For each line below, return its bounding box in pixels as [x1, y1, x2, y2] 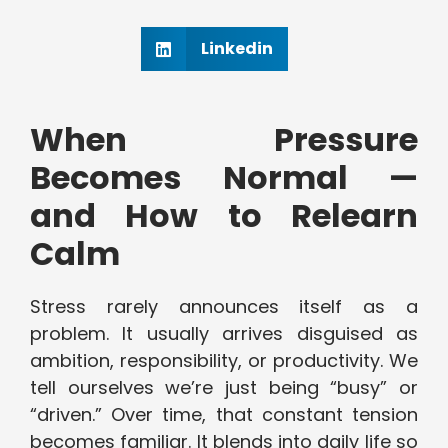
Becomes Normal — [30, 155, 418, 201]
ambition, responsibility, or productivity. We [30, 348, 418, 374]
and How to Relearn [30, 193, 418, 239]
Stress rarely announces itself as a [30, 294, 418, 320]
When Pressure [30, 117, 418, 163]
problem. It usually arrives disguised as [30, 321, 418, 347]
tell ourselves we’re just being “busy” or [30, 375, 418, 401]
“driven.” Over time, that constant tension [30, 402, 418, 428]
